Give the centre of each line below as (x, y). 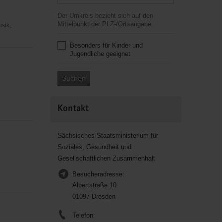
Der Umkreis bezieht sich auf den (105, 16)
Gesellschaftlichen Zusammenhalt (106, 158)
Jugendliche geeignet (100, 54)
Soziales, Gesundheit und (94, 147)
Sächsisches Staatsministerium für (108, 136)
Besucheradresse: (98, 174)
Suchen (74, 78)
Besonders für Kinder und (106, 45)
